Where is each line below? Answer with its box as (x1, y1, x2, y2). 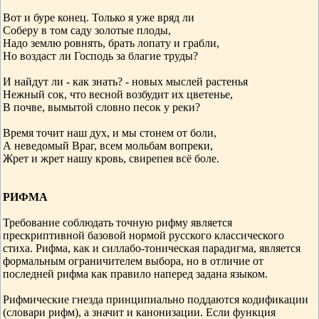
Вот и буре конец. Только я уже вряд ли (3, 11, 194, 23)
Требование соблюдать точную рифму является (3, 216, 232, 229)
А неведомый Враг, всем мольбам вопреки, (3, 140, 213, 152)
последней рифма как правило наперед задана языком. (3, 268, 268, 280)
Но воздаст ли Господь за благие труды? (3, 50, 198, 62)
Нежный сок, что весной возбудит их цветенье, (3, 88, 233, 100)
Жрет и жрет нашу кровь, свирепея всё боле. (3, 152, 219, 164)
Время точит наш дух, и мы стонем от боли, (3, 127, 216, 139)
